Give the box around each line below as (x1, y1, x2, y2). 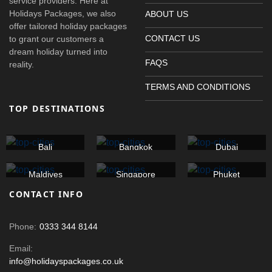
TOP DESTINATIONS (9, 103, 105, 114)
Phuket (213, 169, 240, 179)
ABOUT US (145, 9, 188, 19)
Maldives (28, 169, 63, 179)
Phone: (9, 221, 36, 231)
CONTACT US (145, 33, 200, 43)
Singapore (116, 169, 156, 179)
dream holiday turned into (9, 46, 107, 56)
